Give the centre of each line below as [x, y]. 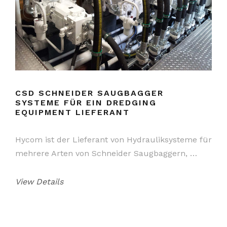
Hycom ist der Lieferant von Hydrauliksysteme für [113, 139]
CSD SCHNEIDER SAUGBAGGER [89, 93]
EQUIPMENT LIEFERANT [72, 112]
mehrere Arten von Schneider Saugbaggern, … [106, 153]
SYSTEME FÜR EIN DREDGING [86, 102]
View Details [39, 181]
